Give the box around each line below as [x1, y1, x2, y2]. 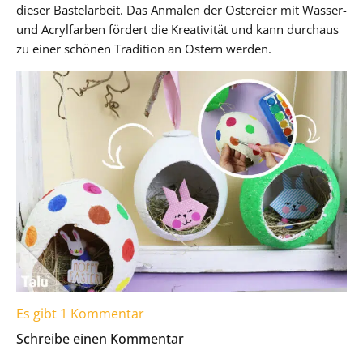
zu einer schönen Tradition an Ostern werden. [16, 41, 271, 58]
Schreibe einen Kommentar [16, 330, 184, 348]
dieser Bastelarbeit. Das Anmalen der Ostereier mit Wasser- [16, 2, 347, 19]
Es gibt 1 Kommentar [16, 305, 144, 323]
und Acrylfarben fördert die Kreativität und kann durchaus [16, 21, 339, 38]
